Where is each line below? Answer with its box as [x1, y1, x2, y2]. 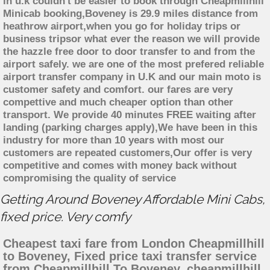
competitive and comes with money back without [3, 160, 237, 172]
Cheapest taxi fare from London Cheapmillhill [3, 237, 265, 251]
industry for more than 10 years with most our [3, 134, 224, 146]
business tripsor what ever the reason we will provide [3, 33, 260, 45]
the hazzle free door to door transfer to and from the [3, 46, 255, 58]
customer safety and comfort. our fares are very [3, 84, 233, 96]
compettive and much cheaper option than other [3, 96, 233, 108]
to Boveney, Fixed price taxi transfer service [3, 250, 257, 263]
